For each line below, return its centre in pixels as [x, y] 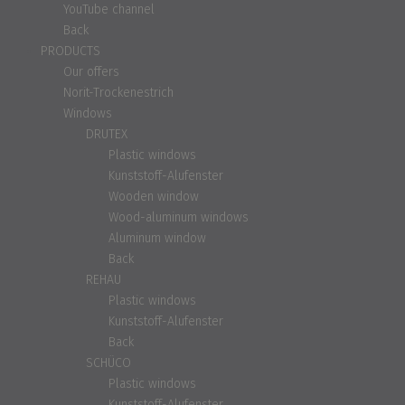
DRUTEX [107, 135]
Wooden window [154, 197]
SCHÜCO [108, 363]
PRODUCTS [71, 52]
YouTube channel [109, 10]
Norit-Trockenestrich [118, 93]
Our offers [91, 72]
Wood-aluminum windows [179, 218]
